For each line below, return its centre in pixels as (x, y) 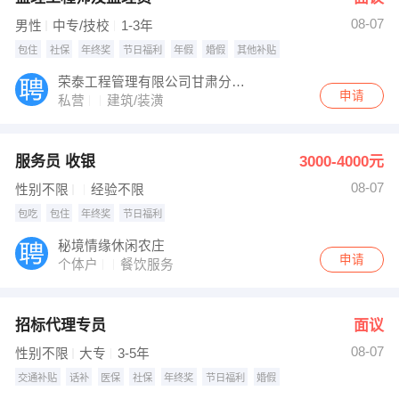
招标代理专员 (60, 325)
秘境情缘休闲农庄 (112, 245)
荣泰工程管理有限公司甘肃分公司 (239, 81)
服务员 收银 (55, 161)
